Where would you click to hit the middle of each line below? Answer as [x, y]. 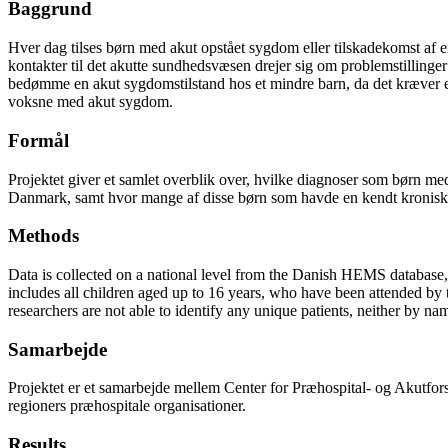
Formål [38, 140]
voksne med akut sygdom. [90, 102]
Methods [43, 236]
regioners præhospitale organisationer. [127, 406]
